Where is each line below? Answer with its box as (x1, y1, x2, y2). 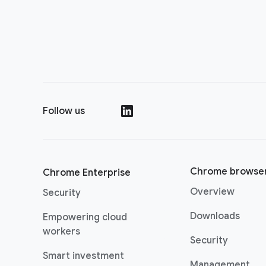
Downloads (190, 210, 240, 222)
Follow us (43, 105, 85, 117)
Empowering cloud (43, 211, 127, 223)
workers (43, 226, 80, 237)
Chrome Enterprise (43, 167, 131, 179)
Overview (190, 186, 235, 198)
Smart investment (43, 250, 124, 262)
